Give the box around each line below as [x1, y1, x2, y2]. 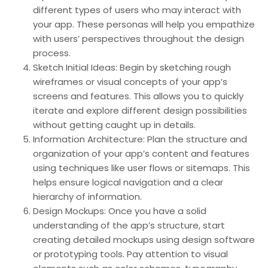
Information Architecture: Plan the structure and [33, 133, 247, 145]
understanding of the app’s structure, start [33, 219, 225, 232]
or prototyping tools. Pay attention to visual [33, 248, 228, 260]
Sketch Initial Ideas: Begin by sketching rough [33, 61, 231, 74]
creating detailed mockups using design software [33, 233, 255, 246]
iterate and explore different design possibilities [33, 104, 247, 117]
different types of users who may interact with [33, 4, 241, 16]
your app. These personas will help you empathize [33, 18, 255, 31]
